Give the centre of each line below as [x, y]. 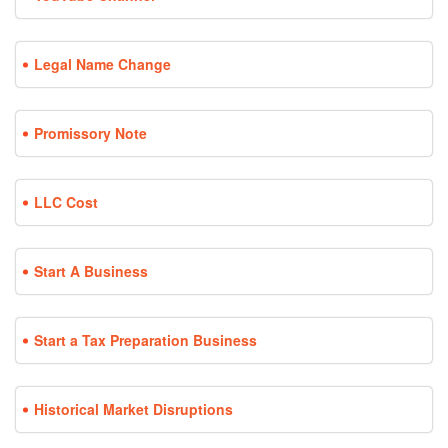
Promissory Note [90, 133]
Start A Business [91, 271]
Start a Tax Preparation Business [145, 340]
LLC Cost [66, 202]
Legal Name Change [102, 64]
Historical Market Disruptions [133, 409]
